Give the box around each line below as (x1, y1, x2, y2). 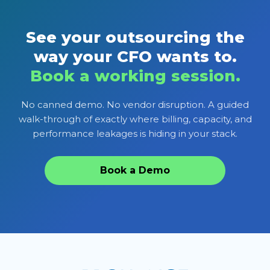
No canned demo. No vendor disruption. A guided (21, 99, 249, 111)
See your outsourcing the (25, 28, 245, 48)
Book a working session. (30, 66, 240, 86)
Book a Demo (100, 165, 170, 177)
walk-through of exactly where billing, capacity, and (18, 113, 252, 125)
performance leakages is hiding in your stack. (33, 128, 237, 140)
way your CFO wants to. (33, 47, 237, 67)
